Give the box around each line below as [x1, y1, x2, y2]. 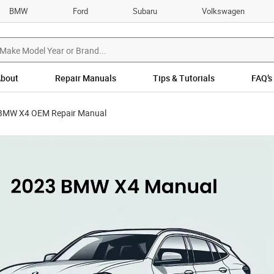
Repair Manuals [54, 72, 116, 84]
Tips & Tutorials [152, 72, 215, 84]
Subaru [133, 5, 158, 17]
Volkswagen [202, 5, 245, 17]
